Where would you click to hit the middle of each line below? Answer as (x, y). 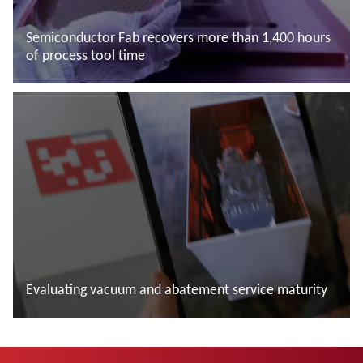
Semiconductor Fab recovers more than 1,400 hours (178, 38)
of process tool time (85, 56)
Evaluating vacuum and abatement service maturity (177, 289)
